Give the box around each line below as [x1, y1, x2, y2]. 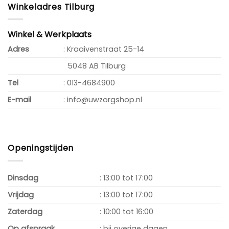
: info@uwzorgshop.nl [63, 95, 143, 105]
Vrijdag [8, 189, 34, 200]
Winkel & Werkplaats [8, 29, 91, 41]
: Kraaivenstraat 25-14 [63, 44, 145, 55]
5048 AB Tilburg [63, 61, 126, 72]
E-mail [8, 95, 31, 105]
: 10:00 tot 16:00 [100, 206, 154, 217]
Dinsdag [8, 172, 38, 183]
